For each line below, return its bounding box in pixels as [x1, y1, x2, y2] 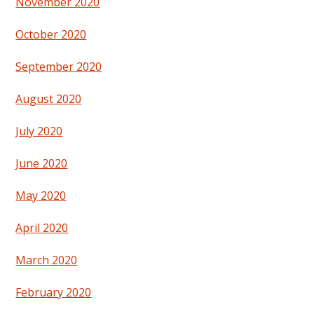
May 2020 [15, 187, 67, 203]
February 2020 [15, 284, 92, 300]
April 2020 [15, 219, 69, 235]
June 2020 [15, 155, 68, 171]
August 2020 [15, 90, 82, 107]
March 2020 [15, 252, 78, 268]
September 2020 [15, 58, 102, 74]
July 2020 [15, 123, 63, 139]
